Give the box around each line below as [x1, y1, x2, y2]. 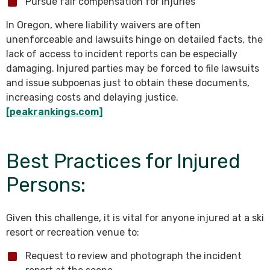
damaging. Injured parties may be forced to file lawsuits [6, 62, 259, 74]
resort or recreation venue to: [6, 226, 139, 238]
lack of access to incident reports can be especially [6, 48, 237, 60]
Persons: [6, 172, 86, 196]
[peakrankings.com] [6, 105, 103, 118]
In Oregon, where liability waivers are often [6, 19, 201, 31]
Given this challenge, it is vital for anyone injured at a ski [6, 212, 264, 224]
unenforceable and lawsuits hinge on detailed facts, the [6, 33, 263, 45]
